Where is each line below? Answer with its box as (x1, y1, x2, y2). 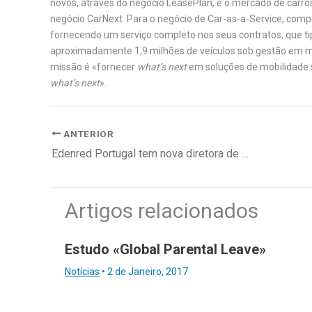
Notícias (65, 265, 100, 277)
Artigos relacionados (65, 198, 258, 223)
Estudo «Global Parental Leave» (65, 240, 266, 258)
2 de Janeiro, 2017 (107, 265, 188, 277)
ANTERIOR (61, 127, 114, 139)
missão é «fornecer (50, 61, 137, 73)
